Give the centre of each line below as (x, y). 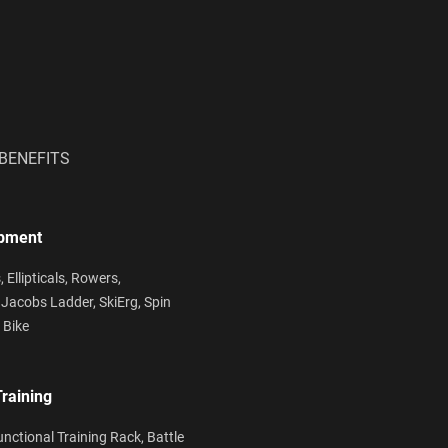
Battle (165, 436)
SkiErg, (121, 301)
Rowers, (96, 277)
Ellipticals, (39, 277)
